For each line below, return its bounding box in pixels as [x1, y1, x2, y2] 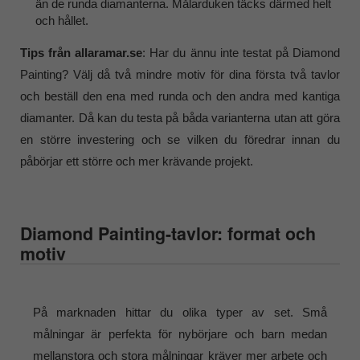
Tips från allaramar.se [20, 45, 143, 59]
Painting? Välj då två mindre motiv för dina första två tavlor [20, 67, 340, 81]
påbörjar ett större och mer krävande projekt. [20, 153, 254, 168]
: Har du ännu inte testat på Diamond [142, 45, 340, 59]
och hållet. [35, 14, 88, 28]
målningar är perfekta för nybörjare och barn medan [32, 326, 328, 341]
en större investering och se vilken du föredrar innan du [20, 132, 340, 146]
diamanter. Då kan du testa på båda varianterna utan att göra [20, 110, 340, 125]
